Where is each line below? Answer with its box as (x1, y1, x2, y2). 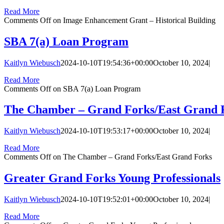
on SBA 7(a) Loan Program (51, 84, 140, 93)
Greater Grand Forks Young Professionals (4, 171, 220, 185)
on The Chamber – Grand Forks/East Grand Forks (51, 152, 212, 161)
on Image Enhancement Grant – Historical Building (51, 15, 215, 24)
